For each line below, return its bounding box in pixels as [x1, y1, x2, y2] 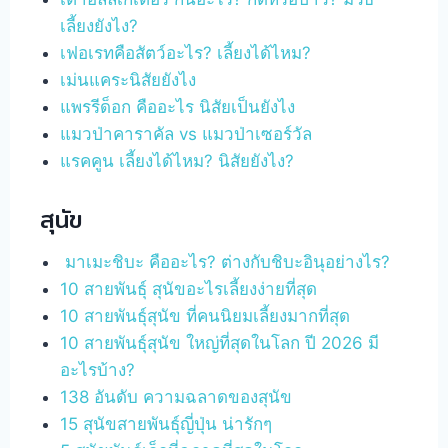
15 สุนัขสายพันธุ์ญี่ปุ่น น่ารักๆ [60, 413, 273, 434]
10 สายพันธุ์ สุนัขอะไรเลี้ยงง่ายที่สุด [60, 278, 318, 299]
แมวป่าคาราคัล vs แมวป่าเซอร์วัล [60, 124, 313, 144]
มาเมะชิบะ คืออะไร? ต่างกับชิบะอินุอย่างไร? [60, 251, 391, 272]
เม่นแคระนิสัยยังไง [60, 70, 197, 90]
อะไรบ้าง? [60, 359, 136, 380]
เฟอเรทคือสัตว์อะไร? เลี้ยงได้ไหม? [60, 43, 312, 63]
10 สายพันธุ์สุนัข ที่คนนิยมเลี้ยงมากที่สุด [60, 305, 351, 326]
